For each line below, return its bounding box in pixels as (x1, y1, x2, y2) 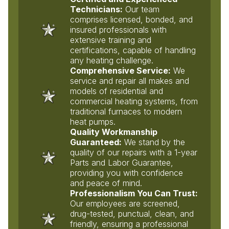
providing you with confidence (70, 167, 184, 178)
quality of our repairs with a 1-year (70, 147, 198, 157)
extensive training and (70, 34, 152, 45)
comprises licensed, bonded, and (70, 14, 193, 25)
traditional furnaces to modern (70, 106, 182, 117)
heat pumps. (70, 116, 116, 127)
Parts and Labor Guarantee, (70, 157, 174, 168)
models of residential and (70, 85, 164, 96)
